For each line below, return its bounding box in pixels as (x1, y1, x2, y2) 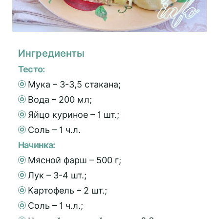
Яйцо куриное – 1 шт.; (28, 109, 119, 120)
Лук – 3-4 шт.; (28, 170, 87, 180)
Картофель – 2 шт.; (28, 185, 107, 196)
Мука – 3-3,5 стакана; (28, 79, 121, 89)
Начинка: (18, 139, 55, 150)
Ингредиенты (18, 47, 85, 59)
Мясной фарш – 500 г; (28, 154, 121, 165)
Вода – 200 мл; (28, 94, 92, 105)
